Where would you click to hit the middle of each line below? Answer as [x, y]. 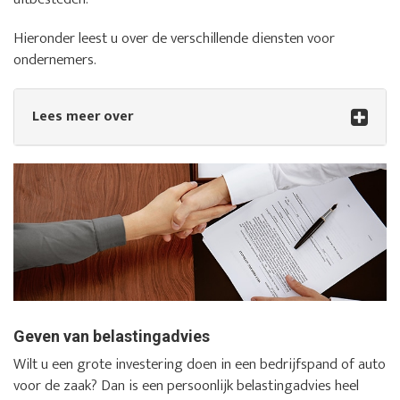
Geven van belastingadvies [112, 336]
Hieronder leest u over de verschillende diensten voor [174, 39]
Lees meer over [83, 117]
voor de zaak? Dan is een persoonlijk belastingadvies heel [186, 385]
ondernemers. [55, 60]
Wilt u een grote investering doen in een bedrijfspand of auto [200, 364]
